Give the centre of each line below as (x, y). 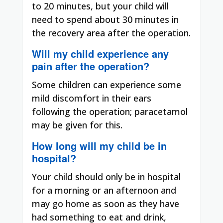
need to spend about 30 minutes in (105, 19)
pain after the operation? (91, 66)
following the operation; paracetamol (110, 111)
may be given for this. (77, 125)
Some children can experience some (107, 84)
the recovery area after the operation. (111, 33)
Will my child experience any (100, 53)
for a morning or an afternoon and (104, 190)
